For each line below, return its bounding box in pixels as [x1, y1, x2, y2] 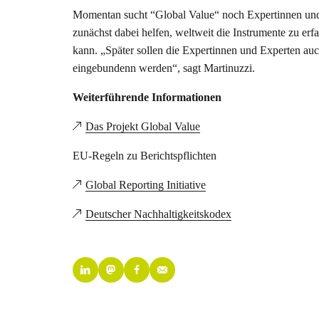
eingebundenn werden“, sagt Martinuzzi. [73, 62, 255, 74]
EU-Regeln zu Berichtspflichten [73, 150, 216, 162]
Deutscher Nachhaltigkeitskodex [85, 208, 231, 220]
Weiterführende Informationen [73, 91, 221, 103]
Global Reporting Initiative [85, 179, 206, 191]
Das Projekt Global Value [85, 120, 200, 132]
